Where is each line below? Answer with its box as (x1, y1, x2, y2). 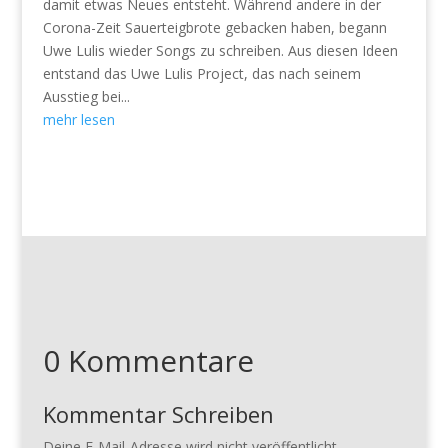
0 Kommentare (42, 339, 254, 381)
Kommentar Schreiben (42, 398, 274, 429)
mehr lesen (42, 109, 115, 129)
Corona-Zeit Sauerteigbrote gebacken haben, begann (42, 17, 387, 37)
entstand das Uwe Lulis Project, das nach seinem (42, 63, 361, 83)
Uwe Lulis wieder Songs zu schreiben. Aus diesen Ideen (42, 40, 398, 60)
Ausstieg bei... (42, 86, 130, 106)
